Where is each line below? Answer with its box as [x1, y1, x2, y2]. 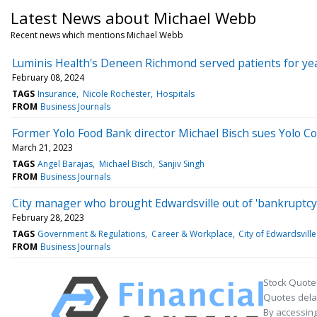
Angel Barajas [38, 157, 93, 170]
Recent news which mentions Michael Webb [11, 28, 183, 41]
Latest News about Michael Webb [11, 6, 256, 28]
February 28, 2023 [12, 211, 84, 224]
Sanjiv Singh [158, 157, 204, 170]
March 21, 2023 [12, 141, 73, 154]
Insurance [38, 87, 77, 100]
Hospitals [156, 87, 195, 100]
